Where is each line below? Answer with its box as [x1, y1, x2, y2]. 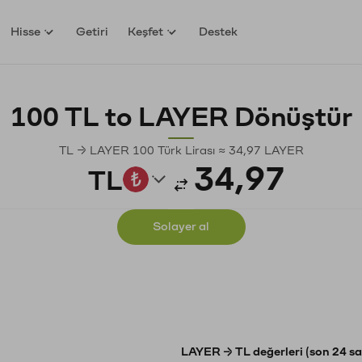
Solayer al [153, 221, 209, 233]
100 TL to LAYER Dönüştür [10, 103, 352, 132]
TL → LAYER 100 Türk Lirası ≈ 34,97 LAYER [58, 145, 304, 157]
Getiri [76, 25, 109, 38]
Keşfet [128, 25, 164, 38]
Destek [199, 25, 238, 38]
